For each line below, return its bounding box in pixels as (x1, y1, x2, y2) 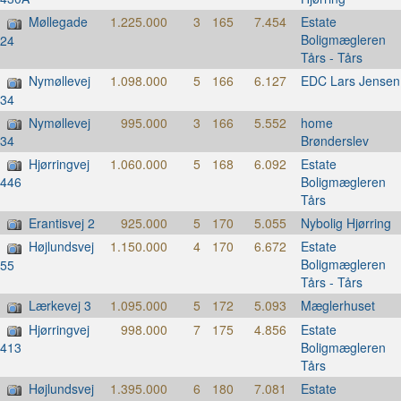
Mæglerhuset (300, 296, 375, 315)
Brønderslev (300, 131, 369, 149)
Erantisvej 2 (29, 213, 95, 232)
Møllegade (29, 13, 88, 31)
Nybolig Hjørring (300, 213, 391, 232)
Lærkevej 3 (29, 296, 91, 315)
